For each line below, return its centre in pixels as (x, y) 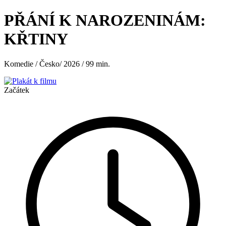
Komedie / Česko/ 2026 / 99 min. (57, 64)
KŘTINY (36, 39)
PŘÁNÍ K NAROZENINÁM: (105, 20)
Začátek (17, 90)
